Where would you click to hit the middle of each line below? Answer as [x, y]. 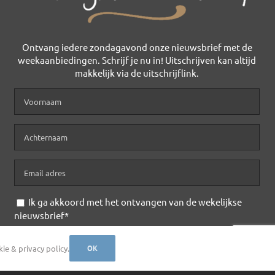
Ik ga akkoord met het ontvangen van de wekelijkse [135, 201]
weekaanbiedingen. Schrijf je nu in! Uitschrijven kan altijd [137, 60]
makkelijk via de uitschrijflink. [137, 72]
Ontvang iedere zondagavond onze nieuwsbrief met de [137, 47]
